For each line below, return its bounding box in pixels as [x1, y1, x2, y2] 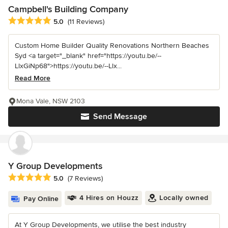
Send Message [93, 111, 147, 122]
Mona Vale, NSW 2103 [16, 97, 85, 106]
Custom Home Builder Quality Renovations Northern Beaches [15, 41, 209, 50]
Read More [15, 74, 50, 83]
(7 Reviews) [68, 174, 103, 183]
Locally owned [159, 193, 209, 203]
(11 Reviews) [68, 17, 104, 26]
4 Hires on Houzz [79, 193, 139, 203]
